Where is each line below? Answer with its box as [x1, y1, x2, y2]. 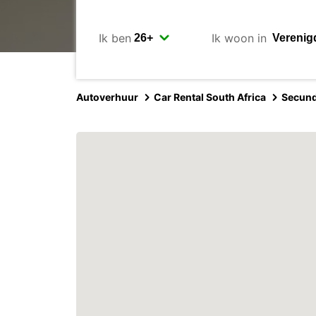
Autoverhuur [76, 91, 138, 103]
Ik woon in [212, 30, 267, 45]
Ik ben [99, 30, 131, 45]
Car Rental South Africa [154, 91, 266, 103]
